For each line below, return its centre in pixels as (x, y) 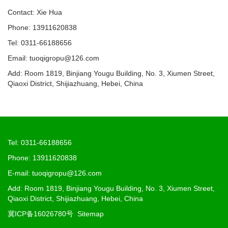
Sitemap (91, 214)
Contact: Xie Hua (35, 12)
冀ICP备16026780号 (40, 214)
